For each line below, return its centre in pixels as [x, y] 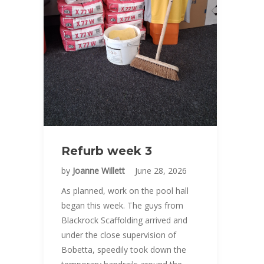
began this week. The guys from [122, 205]
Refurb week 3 [107, 151]
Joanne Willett [100, 171]
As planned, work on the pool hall [125, 191]
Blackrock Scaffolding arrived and [124, 220]
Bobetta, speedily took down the [124, 250]
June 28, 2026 [161, 171]
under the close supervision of [119, 235]
